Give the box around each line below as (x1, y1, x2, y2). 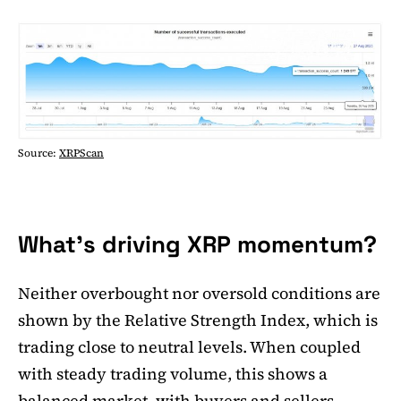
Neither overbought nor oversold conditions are (18, 282, 380, 305)
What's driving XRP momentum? (18, 229, 377, 260)
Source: (18, 146, 59, 161)
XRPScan (59, 146, 104, 161)
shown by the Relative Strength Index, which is (18, 309, 378, 332)
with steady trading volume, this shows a (18, 363, 328, 386)
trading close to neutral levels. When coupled (18, 336, 361, 359)
